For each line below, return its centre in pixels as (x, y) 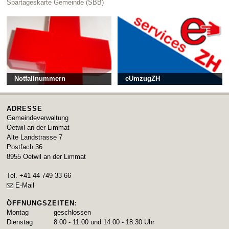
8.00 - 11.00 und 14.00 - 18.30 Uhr (104, 222)
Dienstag (20, 222)
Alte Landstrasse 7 (35, 138)
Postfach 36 (25, 147)
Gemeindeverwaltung (38, 118)
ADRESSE (25, 109)
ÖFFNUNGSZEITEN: (42, 203)
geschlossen (73, 213)
